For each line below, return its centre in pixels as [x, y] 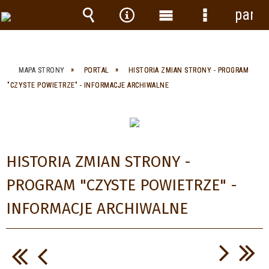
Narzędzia [149, 33]
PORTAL [96, 70]
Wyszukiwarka [123, 33]
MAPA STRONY [42, 70]
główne [178, 51]
